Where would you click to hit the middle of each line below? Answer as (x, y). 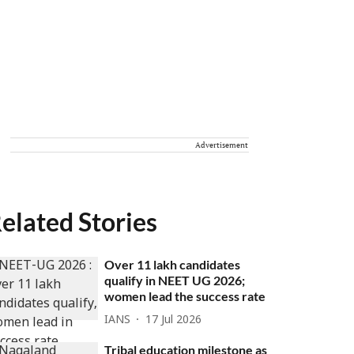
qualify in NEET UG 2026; (175, 280)
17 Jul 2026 (174, 320)
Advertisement (222, 145)
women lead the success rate (185, 296)
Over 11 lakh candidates (173, 264)
